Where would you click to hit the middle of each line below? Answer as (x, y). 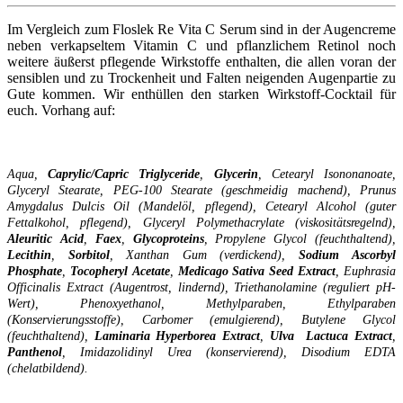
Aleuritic (30, 238)
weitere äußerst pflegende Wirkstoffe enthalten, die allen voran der (201, 61)
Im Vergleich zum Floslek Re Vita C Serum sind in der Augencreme (201, 29)
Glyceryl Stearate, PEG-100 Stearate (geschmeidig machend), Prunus (201, 190)
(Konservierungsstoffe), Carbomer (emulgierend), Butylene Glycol (201, 319)
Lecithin (29, 255)
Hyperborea (186, 336)
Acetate (151, 271)
